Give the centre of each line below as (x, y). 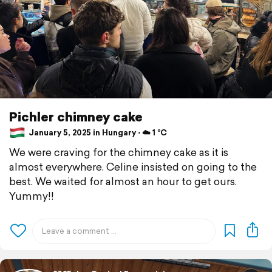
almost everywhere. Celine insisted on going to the (133, 167)
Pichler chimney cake (76, 117)
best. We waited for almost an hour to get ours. (123, 182)
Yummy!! (32, 196)
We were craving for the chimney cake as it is (119, 152)
